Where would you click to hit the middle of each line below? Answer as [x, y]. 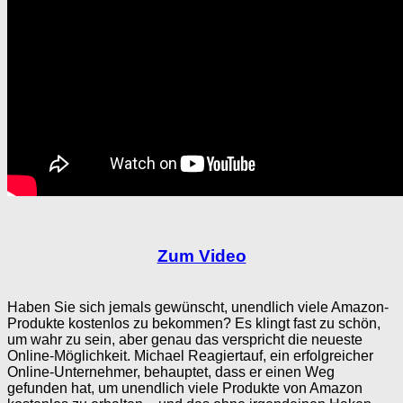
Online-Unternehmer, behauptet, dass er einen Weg [171, 372]
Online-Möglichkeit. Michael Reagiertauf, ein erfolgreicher [190, 356]
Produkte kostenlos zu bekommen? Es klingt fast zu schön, [194, 324]
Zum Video [201, 256]
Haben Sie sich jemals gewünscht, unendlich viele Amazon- [198, 308]
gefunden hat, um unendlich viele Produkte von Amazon [185, 389]
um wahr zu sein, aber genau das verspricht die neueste [185, 340]
